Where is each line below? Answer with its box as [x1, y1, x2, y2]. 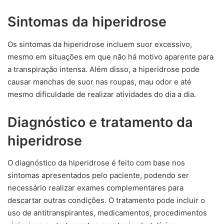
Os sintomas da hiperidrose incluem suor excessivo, [7, 39, 192, 49]
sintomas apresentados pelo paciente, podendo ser [7, 170, 189, 180]
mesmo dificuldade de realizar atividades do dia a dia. [7, 89, 196, 99]
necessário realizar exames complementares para [7, 183, 183, 192]
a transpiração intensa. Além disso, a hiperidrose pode [7, 64, 199, 74]
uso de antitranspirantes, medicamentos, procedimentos [7, 208, 207, 217]
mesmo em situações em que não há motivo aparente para [7, 51, 213, 61]
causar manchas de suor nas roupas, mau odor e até [7, 76, 191, 86]
